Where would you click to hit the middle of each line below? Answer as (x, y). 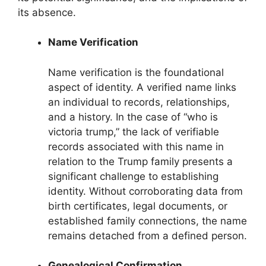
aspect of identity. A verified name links (142, 87)
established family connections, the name (148, 221)
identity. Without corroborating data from (145, 191)
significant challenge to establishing (133, 176)
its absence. (47, 12)
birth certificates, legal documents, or (138, 206)
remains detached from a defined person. (148, 235)
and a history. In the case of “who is (133, 117)
